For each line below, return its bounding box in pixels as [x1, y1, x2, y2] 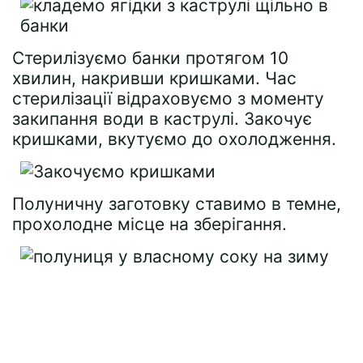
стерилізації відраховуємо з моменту [12, 88, 324, 109]
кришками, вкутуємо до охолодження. [12, 129, 336, 149]
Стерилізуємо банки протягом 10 [12, 48, 288, 68]
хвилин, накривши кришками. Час [12, 68, 297, 88]
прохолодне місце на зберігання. [12, 214, 287, 234]
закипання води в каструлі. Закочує [12, 109, 312, 129]
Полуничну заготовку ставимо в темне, [12, 194, 341, 214]
